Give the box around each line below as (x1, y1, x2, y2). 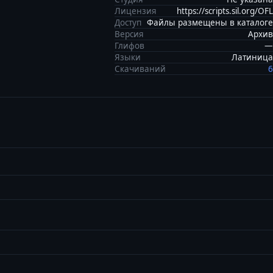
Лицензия (115, 5, 157, 16)
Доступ (115, 17, 141, 28)
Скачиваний (115, 63, 166, 74)
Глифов (115, 40, 144, 51)
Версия (115, 29, 144, 40)
